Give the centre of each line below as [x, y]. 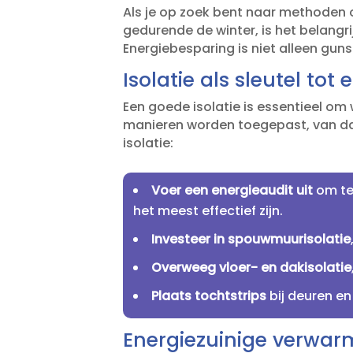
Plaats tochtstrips [209, 295]
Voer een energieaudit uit [232, 190]
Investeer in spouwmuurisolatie [251, 239]
